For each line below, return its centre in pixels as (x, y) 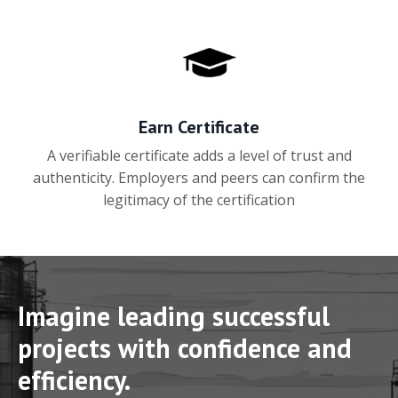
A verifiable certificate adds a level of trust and (199, 156)
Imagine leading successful (174, 316)
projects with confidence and (185, 348)
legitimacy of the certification (199, 200)
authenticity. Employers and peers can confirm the (199, 178)
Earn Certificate (199, 127)
